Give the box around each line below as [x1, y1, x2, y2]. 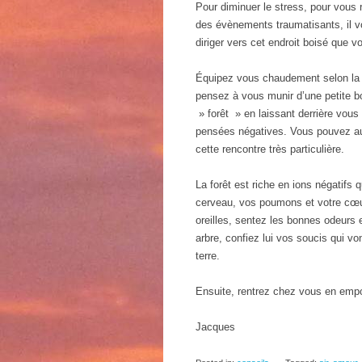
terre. [196, 250, 220, 262]
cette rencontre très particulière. [196, 143, 344, 155]
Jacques [196, 321, 235, 333]
